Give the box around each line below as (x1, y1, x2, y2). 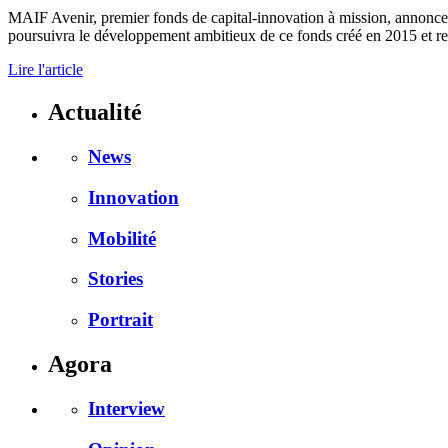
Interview (88, 397, 165, 419)
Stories (88, 268, 143, 290)
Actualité (48, 99, 142, 126)
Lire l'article (8, 61, 83, 79)
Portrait (88, 309, 153, 330)
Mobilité (88, 227, 156, 249)
